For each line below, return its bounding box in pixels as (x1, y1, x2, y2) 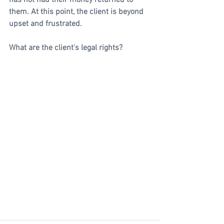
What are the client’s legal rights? (9, 43, 122, 53)
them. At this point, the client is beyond (9, 7, 145, 17)
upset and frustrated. (9, 19, 82, 29)
